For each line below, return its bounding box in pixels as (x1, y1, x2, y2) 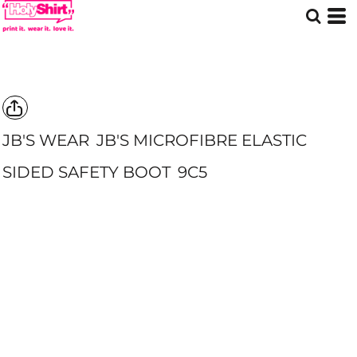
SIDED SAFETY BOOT (2, 163, 171, 182)
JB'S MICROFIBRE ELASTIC (96, 131, 307, 150)
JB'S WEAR (2, 131, 89, 150)
